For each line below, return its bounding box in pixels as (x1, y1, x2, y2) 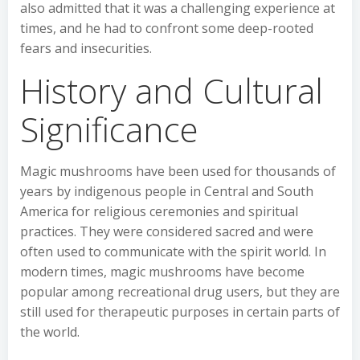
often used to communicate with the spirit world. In (20, 243, 326, 260)
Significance (20, 106, 198, 152)
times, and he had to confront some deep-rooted (20, 19, 313, 37)
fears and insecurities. (20, 39, 152, 57)
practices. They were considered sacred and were (20, 223, 313, 240)
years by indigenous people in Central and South (20, 182, 313, 200)
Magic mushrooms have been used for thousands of (20, 162, 336, 180)
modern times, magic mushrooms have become (20, 263, 305, 280)
